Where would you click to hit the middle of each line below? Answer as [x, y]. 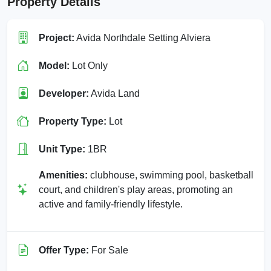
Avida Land [114, 93]
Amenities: [63, 175]
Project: [57, 38]
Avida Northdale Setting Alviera [142, 38]
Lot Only [89, 65]
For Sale [109, 250]
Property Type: [73, 121]
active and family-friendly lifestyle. [111, 204]
